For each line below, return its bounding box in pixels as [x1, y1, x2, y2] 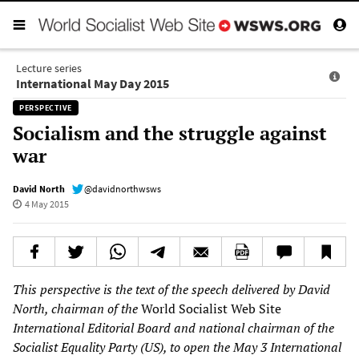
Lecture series [16, 60, 82, 75]
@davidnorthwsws [84, 182, 161, 195]
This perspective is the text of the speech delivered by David [13, 280, 330, 298]
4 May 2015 [24, 197, 69, 210]
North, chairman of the [13, 299, 141, 317]
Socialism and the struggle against [13, 119, 327, 146]
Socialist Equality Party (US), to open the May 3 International [13, 337, 341, 356]
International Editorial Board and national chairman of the [13, 318, 334, 337]
